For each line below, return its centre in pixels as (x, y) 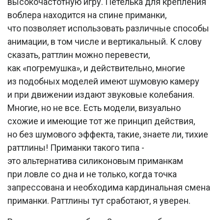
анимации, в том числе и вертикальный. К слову (105, 41)
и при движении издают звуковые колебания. (101, 94)
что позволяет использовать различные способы (108, 28)
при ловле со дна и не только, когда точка (92, 174)
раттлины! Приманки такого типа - (76, 147)
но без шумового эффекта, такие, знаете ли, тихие (108, 134)
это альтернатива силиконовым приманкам (95, 161)
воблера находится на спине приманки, (87, 15)
